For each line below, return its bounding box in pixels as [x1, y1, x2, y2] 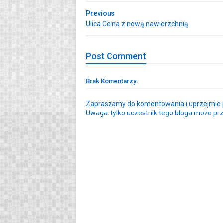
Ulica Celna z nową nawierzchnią [86, 20, 188, 28]
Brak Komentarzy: [86, 77, 138, 85]
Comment [107, 51, 146, 61]
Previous [86, 9, 115, 17]
